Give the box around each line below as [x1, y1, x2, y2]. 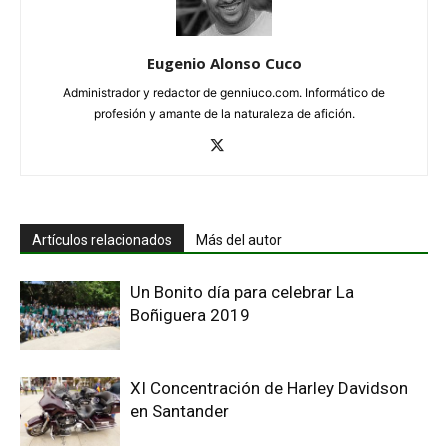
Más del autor [196, 232, 282, 248]
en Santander [130, 401, 229, 421]
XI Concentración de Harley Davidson [130, 378, 408, 398]
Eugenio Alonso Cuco [146, 53, 302, 73]
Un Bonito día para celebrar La [130, 282, 354, 302]
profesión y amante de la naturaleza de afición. [93, 106, 355, 121]
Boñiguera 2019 [130, 305, 250, 325]
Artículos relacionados [32, 232, 172, 248]
